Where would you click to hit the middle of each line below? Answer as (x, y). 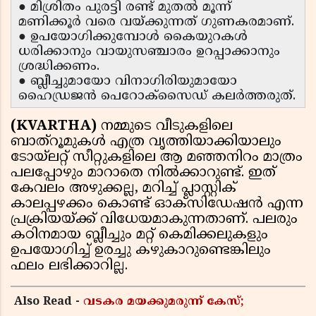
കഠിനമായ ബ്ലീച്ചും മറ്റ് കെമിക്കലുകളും (139, 236)
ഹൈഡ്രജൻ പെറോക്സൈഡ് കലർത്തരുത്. (157, 97)
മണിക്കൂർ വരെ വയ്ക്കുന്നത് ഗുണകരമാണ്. (156, 23)
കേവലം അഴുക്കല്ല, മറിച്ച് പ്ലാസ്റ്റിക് (123, 189)
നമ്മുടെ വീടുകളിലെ (167, 127)
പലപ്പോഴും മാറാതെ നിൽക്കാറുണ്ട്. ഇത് (143, 174)
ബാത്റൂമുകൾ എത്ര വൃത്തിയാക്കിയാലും (146, 142)
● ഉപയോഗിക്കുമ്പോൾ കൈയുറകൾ (133, 37)
